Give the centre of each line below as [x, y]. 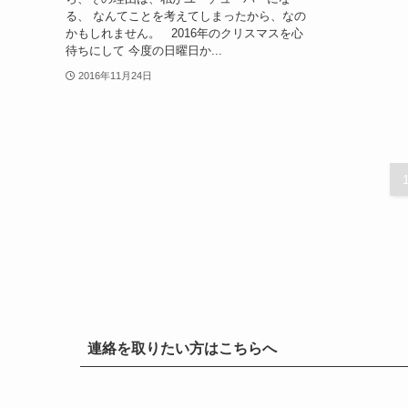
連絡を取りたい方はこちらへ [182, 348]
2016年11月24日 [115, 75]
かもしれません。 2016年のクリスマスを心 [184, 33]
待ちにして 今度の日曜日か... [144, 50]
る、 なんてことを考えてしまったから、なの [186, 15]
